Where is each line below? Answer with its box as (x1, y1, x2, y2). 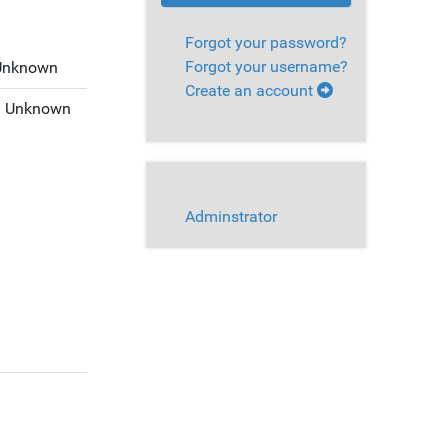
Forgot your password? (185, 33, 347, 53)
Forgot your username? (185, 57, 348, 77)
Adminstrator (185, 207, 277, 227)
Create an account (185, 81, 317, 101)
